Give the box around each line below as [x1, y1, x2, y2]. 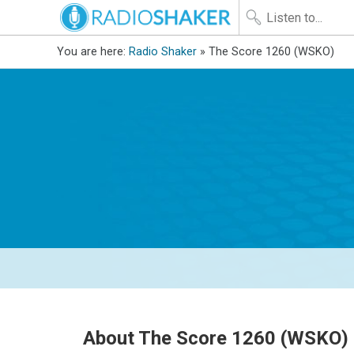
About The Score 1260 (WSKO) [83, 327, 349, 350]
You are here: [57, 45, 129, 58]
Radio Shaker [129, 45, 197, 58]
